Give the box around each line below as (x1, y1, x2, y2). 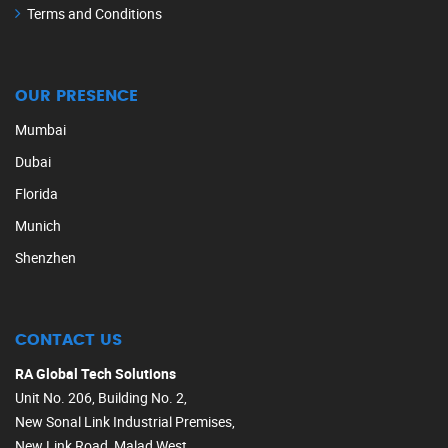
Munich (15, 215, 61, 235)
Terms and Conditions (27, 3, 162, 23)
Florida (15, 183, 58, 203)
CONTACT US (15, 331, 122, 348)
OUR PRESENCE (15, 87, 138, 104)
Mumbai (15, 119, 66, 139)
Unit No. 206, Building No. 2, (15, 387, 187, 407)
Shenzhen (15, 247, 76, 267)
